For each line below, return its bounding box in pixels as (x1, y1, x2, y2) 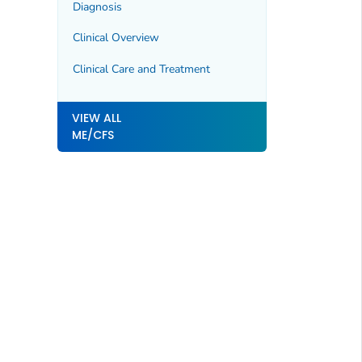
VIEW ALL (71, 110, 121, 127)
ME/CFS (71, 127, 114, 144)
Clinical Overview (72, 30, 159, 46)
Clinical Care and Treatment (72, 61, 210, 77)
